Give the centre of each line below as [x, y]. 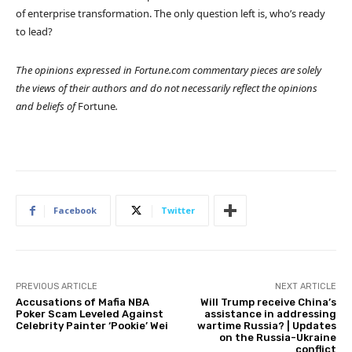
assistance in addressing [270, 313]
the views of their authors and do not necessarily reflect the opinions [167, 88]
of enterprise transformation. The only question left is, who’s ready [170, 13]
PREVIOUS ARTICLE [57, 286]
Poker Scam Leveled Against [90, 313]
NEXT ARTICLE [305, 286]
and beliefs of [47, 106]
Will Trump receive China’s [268, 302]
